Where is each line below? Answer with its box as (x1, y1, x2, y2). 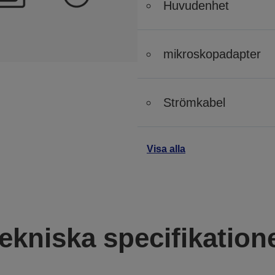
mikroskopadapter (163, 47, 261, 61)
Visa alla (147, 144, 185, 154)
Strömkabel (163, 96, 225, 109)
